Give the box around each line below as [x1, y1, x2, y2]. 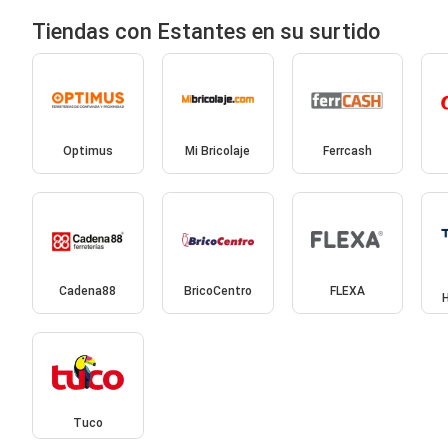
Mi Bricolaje [185, 144, 251, 159]
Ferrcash [322, 144, 372, 159]
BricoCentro [183, 283, 252, 298]
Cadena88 [59, 283, 117, 298]
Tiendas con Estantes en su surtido [32, 18, 381, 44]
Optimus [62, 144, 113, 159]
